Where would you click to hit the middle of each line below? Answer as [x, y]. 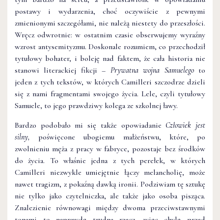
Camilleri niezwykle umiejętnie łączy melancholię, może [110, 172]
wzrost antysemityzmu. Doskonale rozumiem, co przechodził [110, 46]
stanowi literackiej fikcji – [63, 70]
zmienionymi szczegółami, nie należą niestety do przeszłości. [110, 23]
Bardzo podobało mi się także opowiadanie [90, 125]
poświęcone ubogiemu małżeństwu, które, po [122, 137]
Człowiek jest [186, 125]
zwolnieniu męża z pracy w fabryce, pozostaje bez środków [110, 149]
